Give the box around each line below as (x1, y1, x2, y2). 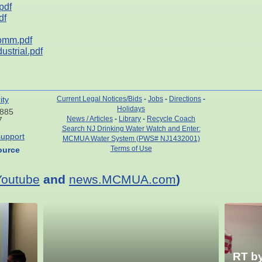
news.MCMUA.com (69, 173, 176, 186)
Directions (169, 95, 201, 102)
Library (119, 115, 141, 122)
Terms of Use (110, 144, 152, 152)
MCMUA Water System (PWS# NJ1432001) (62, 135, 200, 142)
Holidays (117, 105, 145, 112)
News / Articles (67, 115, 113, 122)
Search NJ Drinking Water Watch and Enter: (61, 125, 201, 132)
